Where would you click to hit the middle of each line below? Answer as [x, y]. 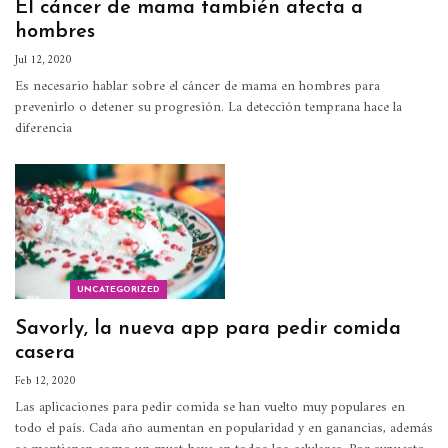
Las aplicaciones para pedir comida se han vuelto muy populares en [210, 407]
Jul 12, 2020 [43, 61]
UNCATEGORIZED [118, 289]
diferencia [43, 129]
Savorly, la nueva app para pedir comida [208, 328]
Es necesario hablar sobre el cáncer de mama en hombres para [197, 87]
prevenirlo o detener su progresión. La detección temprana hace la [208, 108]
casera [45, 352]
